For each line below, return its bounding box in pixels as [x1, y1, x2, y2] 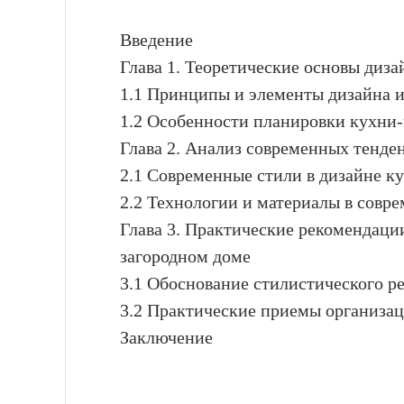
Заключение [120, 326, 213, 347]
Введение [120, 29, 193, 50]
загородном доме [120, 245, 251, 266]
